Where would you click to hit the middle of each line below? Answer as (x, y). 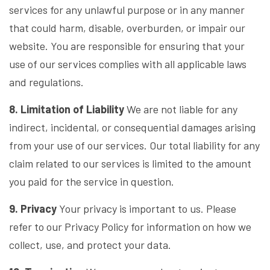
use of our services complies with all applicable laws (128, 64)
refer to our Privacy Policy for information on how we (130, 227)
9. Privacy (33, 209)
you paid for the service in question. (92, 181)
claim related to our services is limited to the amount (130, 163)
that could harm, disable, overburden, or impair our (127, 28)
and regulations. (46, 82)
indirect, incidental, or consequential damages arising (132, 127)
